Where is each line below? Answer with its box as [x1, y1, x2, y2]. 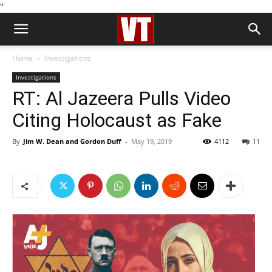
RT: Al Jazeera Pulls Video [12, 87, 231, 110]
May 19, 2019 [131, 137, 172, 146]
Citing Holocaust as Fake [12, 109, 222, 132]
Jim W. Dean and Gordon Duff [23, 137, 121, 146]
